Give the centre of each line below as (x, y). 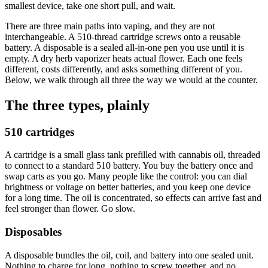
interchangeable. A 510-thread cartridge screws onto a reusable (123, 36)
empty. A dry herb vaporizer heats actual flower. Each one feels (124, 58)
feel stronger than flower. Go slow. (70, 209)
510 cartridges (39, 132)
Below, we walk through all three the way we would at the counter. (131, 80)
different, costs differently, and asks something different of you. (124, 69)
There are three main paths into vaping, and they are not (110, 26)
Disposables (33, 232)
